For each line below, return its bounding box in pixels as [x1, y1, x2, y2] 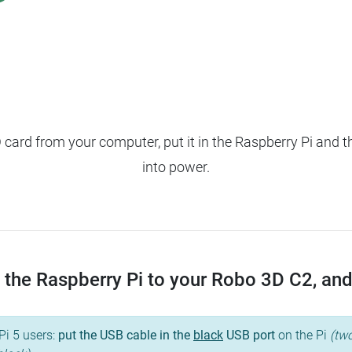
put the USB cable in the [58, 328, 193, 343]
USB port [223, 328, 275, 343]
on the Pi [275, 328, 330, 343]
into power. [142, 159, 210, 176]
